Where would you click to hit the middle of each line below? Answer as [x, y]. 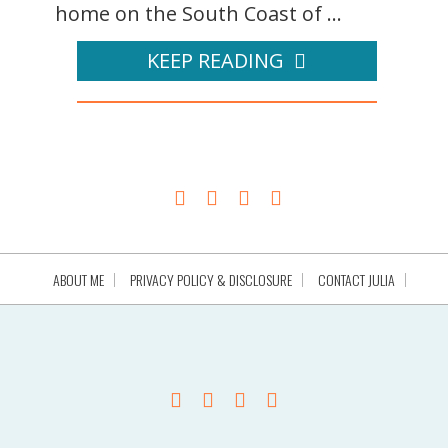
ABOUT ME [78, 280]
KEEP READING [215, 61]
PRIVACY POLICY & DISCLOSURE [210, 280]
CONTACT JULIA [356, 280]
